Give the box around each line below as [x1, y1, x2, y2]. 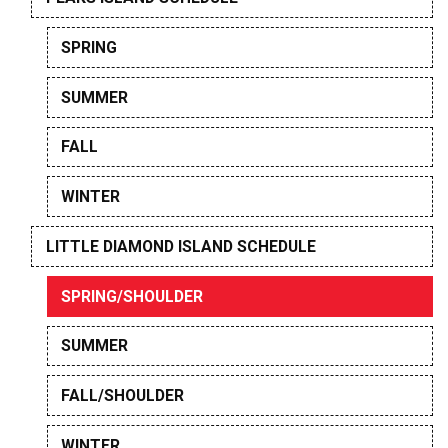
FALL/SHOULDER [61, 386, 185, 406]
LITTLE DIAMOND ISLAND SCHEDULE [45, 236, 316, 256]
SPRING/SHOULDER [61, 286, 204, 306]
